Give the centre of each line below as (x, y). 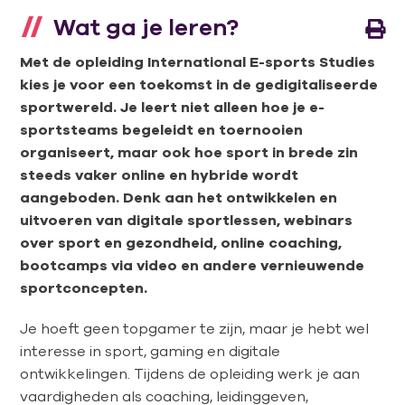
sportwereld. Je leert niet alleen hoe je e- (173, 106)
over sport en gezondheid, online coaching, (181, 242)
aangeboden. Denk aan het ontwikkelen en (179, 197)
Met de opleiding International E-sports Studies (198, 61)
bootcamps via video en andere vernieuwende (193, 264)
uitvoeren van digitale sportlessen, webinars (187, 219)
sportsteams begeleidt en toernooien (162, 129)
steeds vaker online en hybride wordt (160, 174)
